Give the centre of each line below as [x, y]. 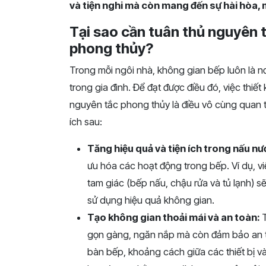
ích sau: [86, 122]
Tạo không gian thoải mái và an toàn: [175, 217]
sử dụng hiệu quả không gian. [151, 200]
